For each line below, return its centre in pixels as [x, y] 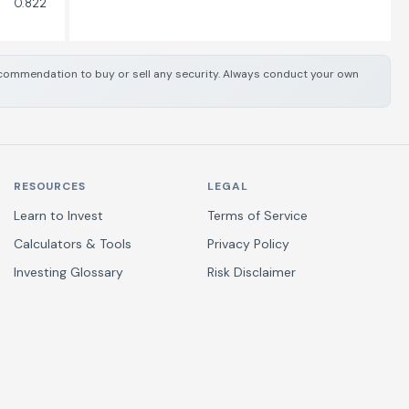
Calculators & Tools [72, 244]
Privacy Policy [249, 244]
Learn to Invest [58, 215]
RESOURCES [50, 186]
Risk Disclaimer [252, 272]
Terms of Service [258, 215]
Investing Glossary [68, 272]
